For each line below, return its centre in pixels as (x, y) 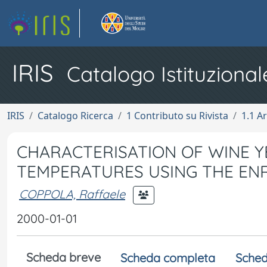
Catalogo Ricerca (75, 116)
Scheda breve (63, 257)
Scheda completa (168, 258)
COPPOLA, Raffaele (72, 194)
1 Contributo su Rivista (177, 116)
